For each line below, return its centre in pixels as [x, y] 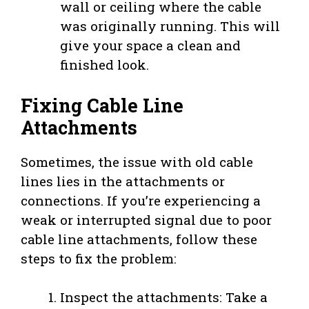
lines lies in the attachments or [123, 181]
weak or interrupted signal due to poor [146, 219]
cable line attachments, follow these [139, 239]
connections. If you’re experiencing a [141, 200]
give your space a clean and [150, 46]
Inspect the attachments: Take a [164, 297]
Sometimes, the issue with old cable [137, 161]
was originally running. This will [170, 26]
